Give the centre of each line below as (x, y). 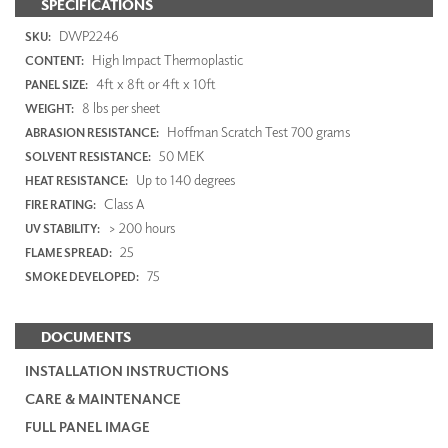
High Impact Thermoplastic (166, 60)
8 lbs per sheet (119, 108)
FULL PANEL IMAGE (87, 426)
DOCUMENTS (86, 337)
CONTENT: (54, 61)
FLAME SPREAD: (68, 253)
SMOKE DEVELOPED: (82, 277)
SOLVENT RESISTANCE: (88, 157)
